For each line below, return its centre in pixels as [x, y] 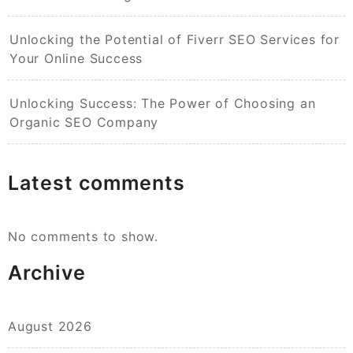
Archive [47, 273]
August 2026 [50, 327]
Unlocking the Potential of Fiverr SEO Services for [175, 40]
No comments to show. [83, 237]
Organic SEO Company [84, 123]
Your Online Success [76, 59]
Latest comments [97, 183]
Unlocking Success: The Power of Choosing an [163, 104]
